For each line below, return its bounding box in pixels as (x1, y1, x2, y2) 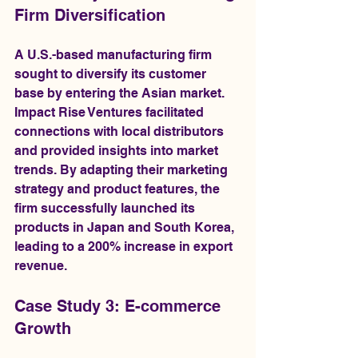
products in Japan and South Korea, (14, 219, 237, 235)
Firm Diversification (14, 5, 165, 25)
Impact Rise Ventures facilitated (14, 104, 207, 120)
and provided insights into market (14, 142, 221, 158)
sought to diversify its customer (14, 66, 209, 82)
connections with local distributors (14, 123, 227, 139)
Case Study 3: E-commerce (14, 296, 225, 316)
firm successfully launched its (14, 200, 198, 216)
